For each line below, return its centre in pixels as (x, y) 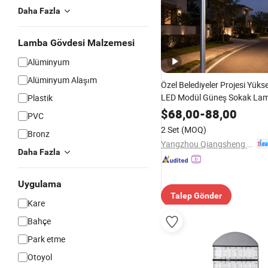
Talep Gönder (196, 196)
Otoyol (40, 257)
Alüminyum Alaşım (62, 80)
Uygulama (40, 184)
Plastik (40, 98)
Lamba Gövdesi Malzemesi (76, 43)
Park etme (46, 239)
